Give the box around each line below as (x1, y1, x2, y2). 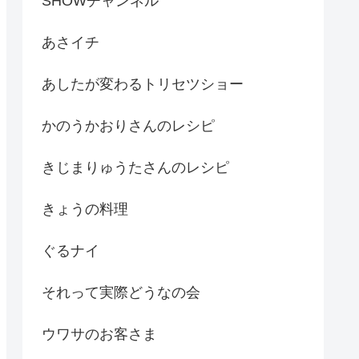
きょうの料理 (42, 200, 128, 217)
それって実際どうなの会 (42, 284, 200, 301)
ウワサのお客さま (42, 325, 157, 342)
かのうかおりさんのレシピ (42, 117, 215, 134)
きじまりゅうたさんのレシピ (42, 159, 229, 175)
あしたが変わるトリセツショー (42, 75, 244, 92)
